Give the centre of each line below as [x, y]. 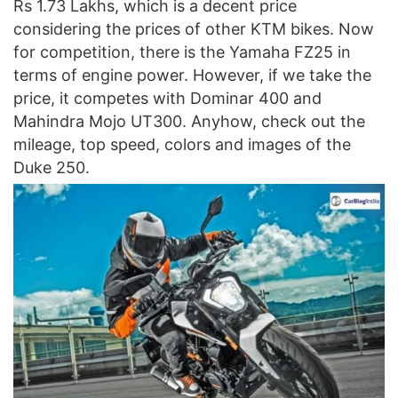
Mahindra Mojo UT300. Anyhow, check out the [189, 121]
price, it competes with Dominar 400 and [167, 98]
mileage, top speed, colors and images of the [182, 144]
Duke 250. [54, 167]
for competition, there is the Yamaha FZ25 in [182, 52]
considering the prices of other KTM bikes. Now [194, 29]
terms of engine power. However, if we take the [192, 75]
